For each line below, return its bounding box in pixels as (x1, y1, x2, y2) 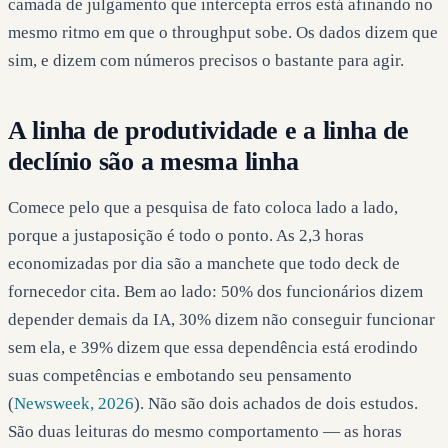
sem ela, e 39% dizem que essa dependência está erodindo (8, 337, 418, 357)
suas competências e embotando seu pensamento (8, 365, 352, 385)
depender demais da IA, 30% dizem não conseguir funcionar (8, 309, 435, 329)
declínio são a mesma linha (8, 146, 299, 176)
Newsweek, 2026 (14, 393, 134, 413)
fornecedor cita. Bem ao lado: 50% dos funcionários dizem (8, 281, 423, 301)
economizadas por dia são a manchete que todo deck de (8, 253, 400, 273)
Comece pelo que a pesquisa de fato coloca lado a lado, (8, 197, 398, 217)
